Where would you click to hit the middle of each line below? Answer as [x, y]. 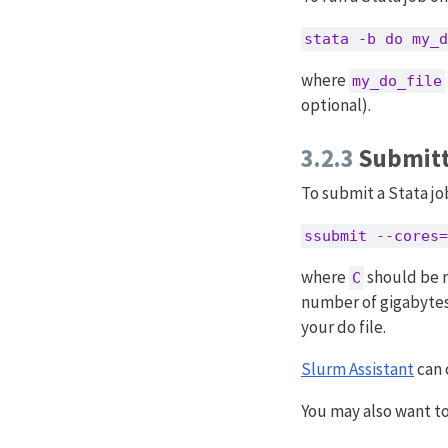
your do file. [343, 327]
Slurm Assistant [357, 369]
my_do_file [396, 81]
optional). [336, 105]
